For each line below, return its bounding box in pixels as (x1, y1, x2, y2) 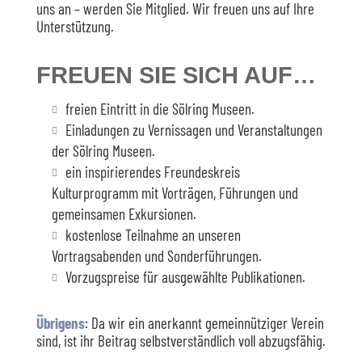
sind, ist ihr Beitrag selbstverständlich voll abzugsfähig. (36, 331, 326, 350)
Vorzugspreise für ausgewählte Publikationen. (65, 267, 305, 286)
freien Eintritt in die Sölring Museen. (65, 99, 255, 118)
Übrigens (36, 314, 85, 332)
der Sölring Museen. (51, 141, 155, 160)
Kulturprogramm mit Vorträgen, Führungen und (51, 183, 298, 202)
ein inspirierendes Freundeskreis (65, 162, 240, 181)
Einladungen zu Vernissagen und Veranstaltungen (65, 120, 322, 139)
